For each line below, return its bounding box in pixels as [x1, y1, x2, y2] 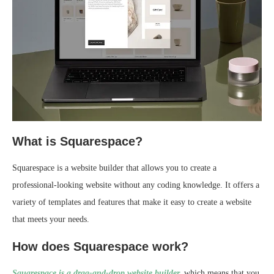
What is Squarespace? [12, 135, 143, 149]
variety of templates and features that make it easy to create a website [12, 198, 251, 207]
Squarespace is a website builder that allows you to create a [12, 163, 217, 173]
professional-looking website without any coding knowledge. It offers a [12, 180, 259, 190]
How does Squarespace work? [12, 240, 188, 254]
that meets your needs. [12, 215, 89, 224]
